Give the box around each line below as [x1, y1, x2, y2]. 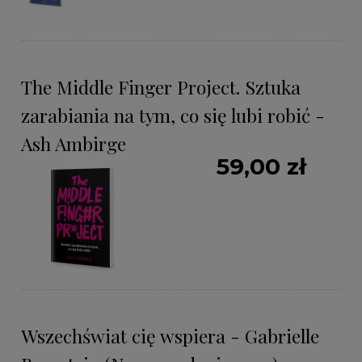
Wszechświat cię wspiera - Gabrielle [21, 323, 319, 349]
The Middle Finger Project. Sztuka [21, 74, 301, 100]
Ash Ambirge [21, 131, 126, 157]
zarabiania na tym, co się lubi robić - [21, 103, 325, 128]
